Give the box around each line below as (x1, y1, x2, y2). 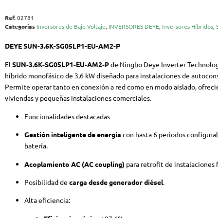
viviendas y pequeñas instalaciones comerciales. (5, 93, 151, 102)
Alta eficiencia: (24, 196, 70, 205)
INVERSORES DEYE (109, 22, 159, 31)
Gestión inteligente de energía (24, 130, 121, 139)
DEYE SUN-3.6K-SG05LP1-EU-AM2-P (5, 41, 120, 51)
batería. (24, 141, 48, 150)
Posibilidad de (24, 178, 69, 187)
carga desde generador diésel (69, 178, 163, 187)
